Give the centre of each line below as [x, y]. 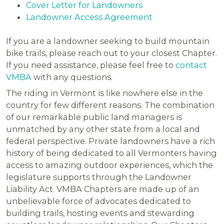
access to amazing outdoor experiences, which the [110, 165]
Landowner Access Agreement [89, 17]
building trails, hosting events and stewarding [100, 213]
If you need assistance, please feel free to [91, 65]
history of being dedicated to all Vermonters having [112, 153]
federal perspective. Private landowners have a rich [111, 141]
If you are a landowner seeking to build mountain [108, 41]
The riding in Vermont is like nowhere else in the [105, 93]
